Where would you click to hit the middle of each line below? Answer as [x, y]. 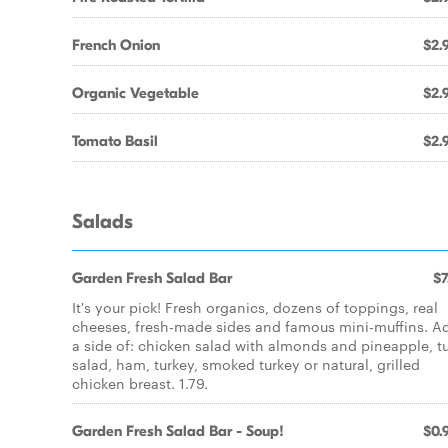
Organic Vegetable [135, 93]
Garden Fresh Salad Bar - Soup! [178, 431]
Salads [102, 222]
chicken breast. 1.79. [140, 383]
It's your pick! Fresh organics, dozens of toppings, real [255, 307]
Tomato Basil [115, 141]
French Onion [116, 45]
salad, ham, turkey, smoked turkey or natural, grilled [246, 364]
